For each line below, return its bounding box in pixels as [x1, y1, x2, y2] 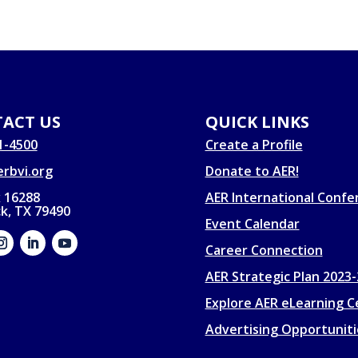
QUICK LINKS [205, 111, 309, 133]
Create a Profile [205, 136, 303, 154]
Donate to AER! [205, 162, 299, 181]
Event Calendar [205, 215, 300, 233]
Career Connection [205, 241, 323, 260]
